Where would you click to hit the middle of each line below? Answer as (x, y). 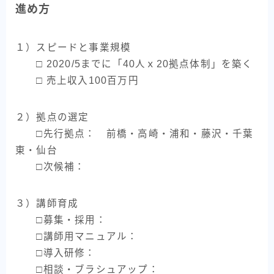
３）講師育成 (47, 204)
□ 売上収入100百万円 (77, 81)
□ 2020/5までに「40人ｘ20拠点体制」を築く (134, 64)
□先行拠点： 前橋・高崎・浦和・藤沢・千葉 (135, 134)
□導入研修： (56, 253)
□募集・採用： (61, 220)
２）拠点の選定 (52, 117)
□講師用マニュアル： (82, 237)
